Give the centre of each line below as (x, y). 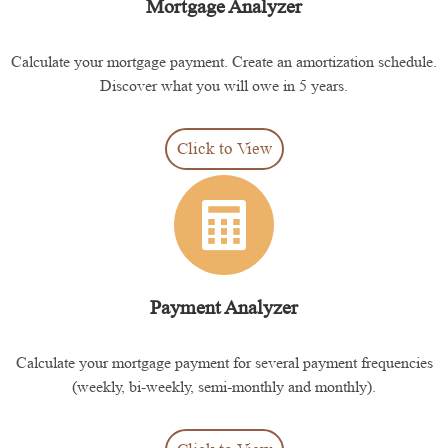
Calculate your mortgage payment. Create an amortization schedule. (224, 61)
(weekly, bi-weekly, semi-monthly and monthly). (224, 386)
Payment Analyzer (224, 307)
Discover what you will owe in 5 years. (224, 85)
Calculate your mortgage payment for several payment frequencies (224, 362)
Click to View (224, 148)
